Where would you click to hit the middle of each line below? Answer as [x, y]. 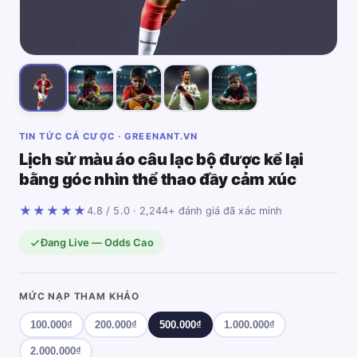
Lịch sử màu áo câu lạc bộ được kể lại [161, 159]
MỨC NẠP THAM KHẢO [80, 296]
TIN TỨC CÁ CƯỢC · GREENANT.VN [109, 136]
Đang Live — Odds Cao [97, 243]
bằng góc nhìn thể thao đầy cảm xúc [158, 179]
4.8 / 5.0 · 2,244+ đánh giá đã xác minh [185, 211]
